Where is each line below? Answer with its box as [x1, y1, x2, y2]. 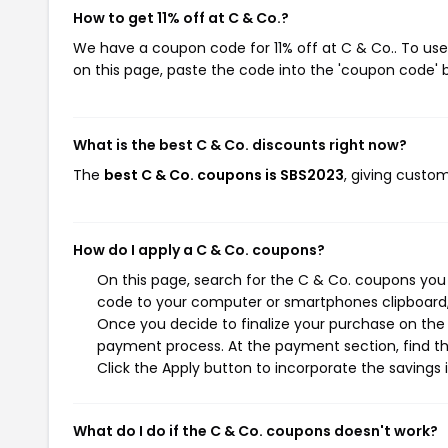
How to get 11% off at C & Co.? [73, 8, 289, 28]
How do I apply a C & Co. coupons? [73, 240, 325, 260]
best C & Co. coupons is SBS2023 [104, 165, 344, 185]
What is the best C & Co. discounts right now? [73, 135, 407, 155]
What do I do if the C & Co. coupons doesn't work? [73, 421, 438, 441]
